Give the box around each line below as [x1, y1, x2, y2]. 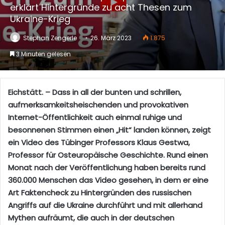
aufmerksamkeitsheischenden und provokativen [8, 99, 188, 110]
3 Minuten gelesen [15, 49, 71, 58]
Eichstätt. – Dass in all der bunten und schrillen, [8, 86, 181, 97]
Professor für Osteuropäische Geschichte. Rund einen [8, 149, 208, 160]
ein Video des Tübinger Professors [8, 137, 137, 148]
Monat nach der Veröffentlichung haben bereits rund [8, 162, 205, 173]
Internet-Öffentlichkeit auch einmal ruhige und [8, 111, 182, 123]
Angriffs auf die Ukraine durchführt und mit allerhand [8, 199, 202, 210]
